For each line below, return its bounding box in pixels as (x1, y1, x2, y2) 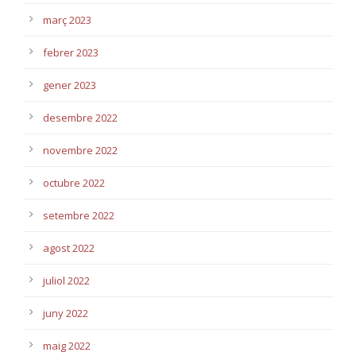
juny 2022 (43, 305, 88, 320)
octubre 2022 (43, 175, 105, 190)
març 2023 (43, 12, 91, 27)
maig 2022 (43, 338, 91, 353)
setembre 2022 (43, 207, 114, 222)
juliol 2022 (43, 273, 90, 288)
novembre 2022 (43, 142, 118, 157)
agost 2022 (43, 240, 95, 255)
